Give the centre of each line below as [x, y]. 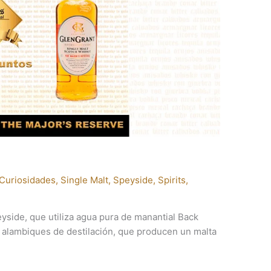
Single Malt [85, 180]
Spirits [172, 180]
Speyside [133, 180]
